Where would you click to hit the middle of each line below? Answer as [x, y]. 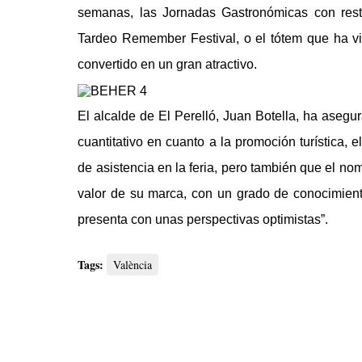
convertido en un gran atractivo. [168, 65]
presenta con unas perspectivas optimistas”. [203, 220]
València [133, 265]
